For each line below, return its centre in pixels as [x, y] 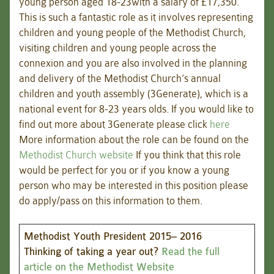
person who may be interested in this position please [134, 186]
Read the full [191, 252]
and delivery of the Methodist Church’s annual [120, 79]
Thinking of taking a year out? [93, 252]
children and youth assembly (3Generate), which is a [134, 94]
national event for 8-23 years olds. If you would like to [136, 109]
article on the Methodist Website [99, 267]
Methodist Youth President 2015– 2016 [113, 236]
